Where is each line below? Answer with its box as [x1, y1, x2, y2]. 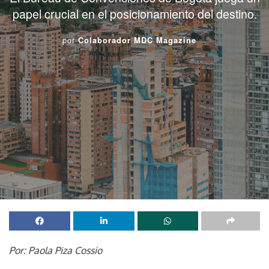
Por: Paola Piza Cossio [9, 244, 102, 256]
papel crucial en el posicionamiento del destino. [12, 4, 257, 22]
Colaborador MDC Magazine [77, 34, 196, 46]
